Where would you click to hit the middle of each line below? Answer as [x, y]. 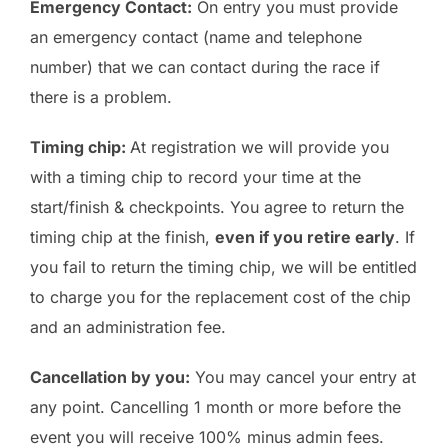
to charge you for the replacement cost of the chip [220, 297]
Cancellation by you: [110, 377]
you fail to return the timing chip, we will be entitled [223, 267]
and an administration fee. [128, 327]
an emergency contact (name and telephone [196, 37]
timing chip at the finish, [122, 237]
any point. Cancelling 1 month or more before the [215, 407]
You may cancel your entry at [303, 377]
